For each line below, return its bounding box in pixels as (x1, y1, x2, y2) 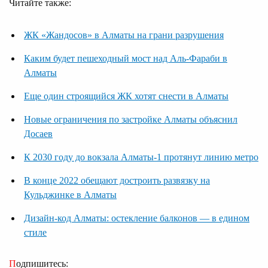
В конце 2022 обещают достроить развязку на (24, 175, 210, 185)
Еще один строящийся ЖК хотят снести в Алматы (24, 90, 229, 101)
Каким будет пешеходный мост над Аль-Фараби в (24, 53, 227, 63)
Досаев (24, 128, 53, 139)
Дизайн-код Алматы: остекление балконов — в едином (24, 212, 249, 223)
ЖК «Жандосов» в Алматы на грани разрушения (24, 29, 224, 40)
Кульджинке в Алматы (24, 189, 117, 200)
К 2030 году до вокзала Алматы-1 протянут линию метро (24, 151, 258, 162)
